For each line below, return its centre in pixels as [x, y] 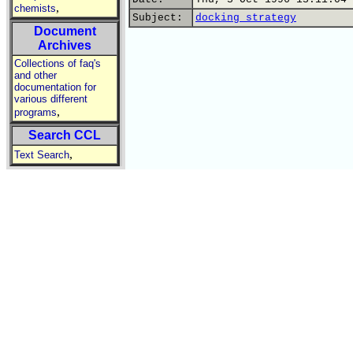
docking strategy [246, 18]
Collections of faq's [58, 63]
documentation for [55, 87]
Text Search [42, 155]
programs [35, 112]
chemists [35, 8]
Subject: [161, 18]
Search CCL [65, 135]
